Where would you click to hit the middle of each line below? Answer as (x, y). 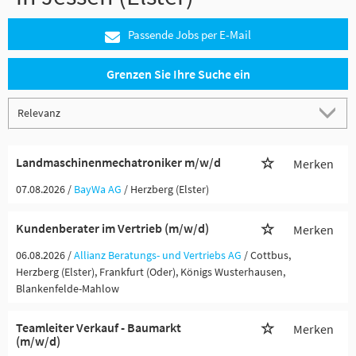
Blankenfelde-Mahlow (68, 288)
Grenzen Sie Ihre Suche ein (178, 74)
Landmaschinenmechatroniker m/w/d (118, 162)
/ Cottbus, (267, 255)
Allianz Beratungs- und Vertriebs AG (158, 255)
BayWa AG (98, 189)
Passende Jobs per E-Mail (190, 34)
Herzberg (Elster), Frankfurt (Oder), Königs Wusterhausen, (151, 272)
